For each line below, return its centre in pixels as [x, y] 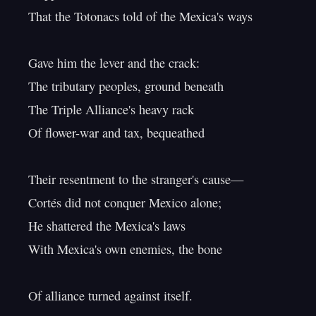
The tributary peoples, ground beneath [126, 86]
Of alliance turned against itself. [110, 296]
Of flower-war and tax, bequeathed [116, 133]
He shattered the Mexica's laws [107, 226]
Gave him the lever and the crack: [114, 63]
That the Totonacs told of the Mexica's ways [140, 16]
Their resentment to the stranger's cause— [136, 179]
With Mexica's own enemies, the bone [125, 249]
